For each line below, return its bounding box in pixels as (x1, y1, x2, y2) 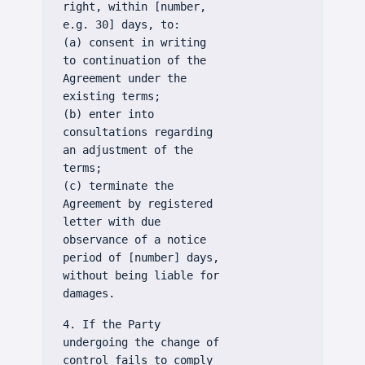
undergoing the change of (63, 336, 219, 349)
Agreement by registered (63, 197, 213, 210)
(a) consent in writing (63, 36, 206, 49)
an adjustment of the (63, 143, 193, 156)
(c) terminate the (63, 179, 174, 192)
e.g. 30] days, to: (63, 18, 180, 31)
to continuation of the (63, 54, 206, 67)
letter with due (63, 215, 161, 228)
